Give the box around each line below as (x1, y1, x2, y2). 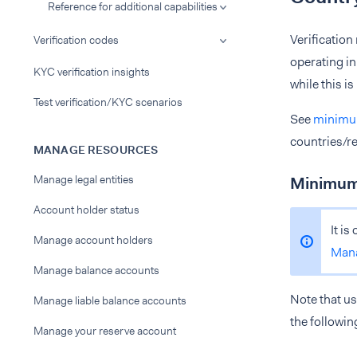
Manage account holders (33, 233, 153, 247)
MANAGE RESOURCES (33, 143, 159, 157)
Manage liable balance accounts (33, 293, 186, 308)
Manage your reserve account (33, 324, 176, 338)
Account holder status (33, 202, 139, 217)
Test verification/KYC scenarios (33, 95, 182, 109)
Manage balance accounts (33, 263, 159, 277)
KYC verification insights (33, 65, 150, 79)
